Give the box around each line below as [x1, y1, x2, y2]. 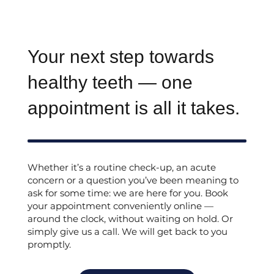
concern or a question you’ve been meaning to [27, 174, 239, 187]
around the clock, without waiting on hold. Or [27, 213, 233, 225]
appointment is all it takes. [27, 98, 240, 119]
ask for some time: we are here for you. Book [27, 187, 228, 199]
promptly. [27, 239, 71, 251]
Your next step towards [27, 46, 214, 67]
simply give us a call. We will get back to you [27, 226, 228, 238]
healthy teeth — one [27, 72, 193, 93]
